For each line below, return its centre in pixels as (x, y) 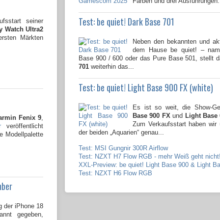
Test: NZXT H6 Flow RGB (115, 173)
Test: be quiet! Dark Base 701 (126, 22)
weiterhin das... (111, 67)
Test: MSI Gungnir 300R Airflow (123, 148)
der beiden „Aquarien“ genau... (121, 133)
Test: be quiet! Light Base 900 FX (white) (146, 88)
